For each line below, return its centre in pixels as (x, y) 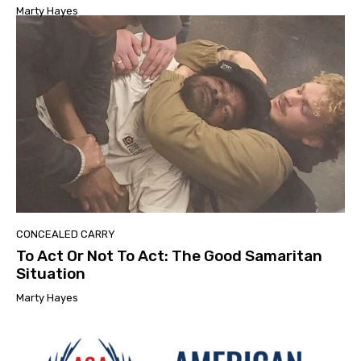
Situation (51, 273)
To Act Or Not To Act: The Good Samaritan (169, 255)
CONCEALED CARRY (66, 234)
